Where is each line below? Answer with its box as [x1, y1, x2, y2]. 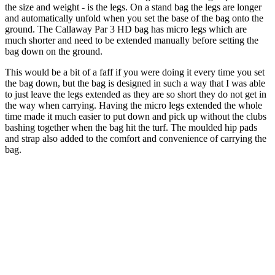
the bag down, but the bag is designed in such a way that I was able [5, 77, 265, 88]
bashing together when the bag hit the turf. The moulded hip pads [5, 122, 257, 133]
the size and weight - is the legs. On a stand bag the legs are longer [5, 1, 261, 12]
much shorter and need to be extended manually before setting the [5, 34, 258, 45]
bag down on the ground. [5, 45, 105, 56]
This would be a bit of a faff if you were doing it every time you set [5, 66, 265, 77]
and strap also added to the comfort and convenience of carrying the [5, 133, 266, 144]
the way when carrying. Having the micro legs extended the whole [5, 99, 262, 110]
